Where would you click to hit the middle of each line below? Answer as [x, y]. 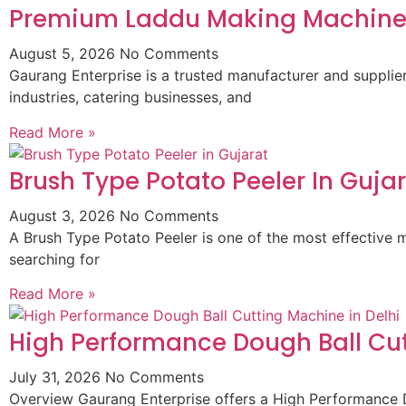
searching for [54, 259]
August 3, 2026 [64, 215]
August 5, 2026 [64, 54]
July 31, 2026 [57, 377]
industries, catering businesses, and [130, 97]
